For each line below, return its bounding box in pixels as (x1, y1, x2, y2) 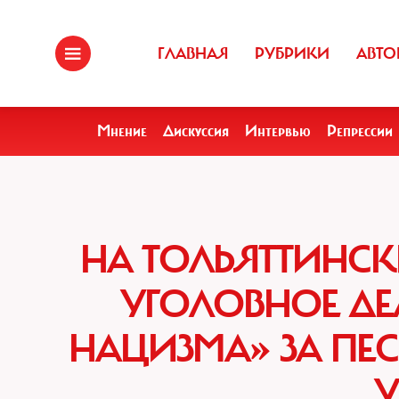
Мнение (97, 121, 147, 141)
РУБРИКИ (255, 44, 330, 63)
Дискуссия (163, 121, 229, 141)
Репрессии (327, 121, 393, 141)
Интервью (245, 121, 311, 141)
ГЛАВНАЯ (158, 44, 228, 63)
